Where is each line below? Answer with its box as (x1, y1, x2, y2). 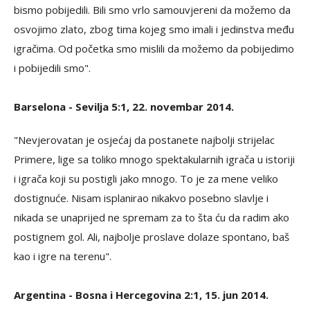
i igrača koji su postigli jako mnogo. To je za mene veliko (14, 172, 278, 185)
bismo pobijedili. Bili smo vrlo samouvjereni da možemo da (14, 3, 291, 17)
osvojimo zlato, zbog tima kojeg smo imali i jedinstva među (14, 22, 294, 36)
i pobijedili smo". (14, 61, 91, 75)
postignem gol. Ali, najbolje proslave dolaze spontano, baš (14, 230, 289, 244)
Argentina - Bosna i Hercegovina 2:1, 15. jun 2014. (14, 288, 268, 302)
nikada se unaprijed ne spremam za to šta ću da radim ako (14, 210, 289, 224)
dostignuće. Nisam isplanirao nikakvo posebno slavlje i (14, 191, 268, 205)
